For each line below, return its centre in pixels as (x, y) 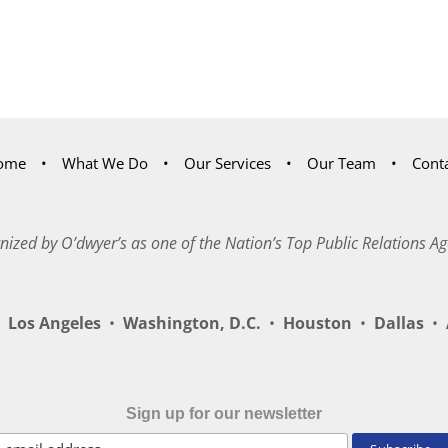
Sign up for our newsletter (224, 413)
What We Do (105, 162)
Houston (317, 322)
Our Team (341, 162)
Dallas (399, 322)
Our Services (227, 162)
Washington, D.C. (192, 322)
